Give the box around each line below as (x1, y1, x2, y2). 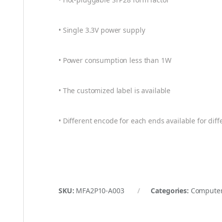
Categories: (151, 186, 191, 196)
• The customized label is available (58, 86, 171, 96)
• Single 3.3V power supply (58, 25, 145, 35)
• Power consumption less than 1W (58, 55, 171, 65)
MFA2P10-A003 (76, 186, 124, 196)
